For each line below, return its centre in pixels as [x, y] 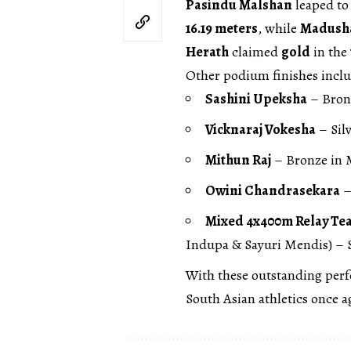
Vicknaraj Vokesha [261, 129]
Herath [207, 51]
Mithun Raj [238, 159]
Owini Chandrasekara [273, 190]
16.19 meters [222, 28]
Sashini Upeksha [256, 98]
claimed [255, 51]
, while [279, 28]
